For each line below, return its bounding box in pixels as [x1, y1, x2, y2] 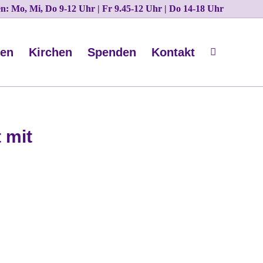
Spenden [87, 46, 136, 59]
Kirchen [29, 46, 72, 59]
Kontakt [151, 46, 195, 59]
